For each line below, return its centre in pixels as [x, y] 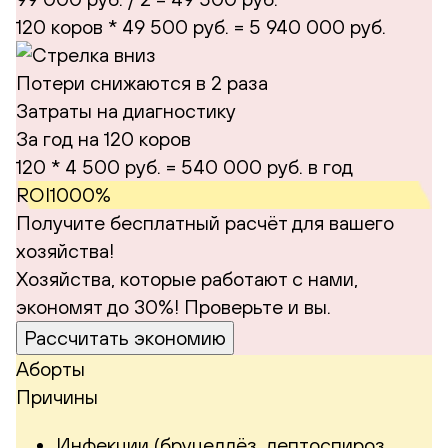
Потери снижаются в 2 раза [142, 82]
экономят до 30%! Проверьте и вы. [173, 306]
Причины [57, 396]
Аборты [50, 368]
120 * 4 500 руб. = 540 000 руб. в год [184, 166]
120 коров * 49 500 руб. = [132, 26]
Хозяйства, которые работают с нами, [187, 278]
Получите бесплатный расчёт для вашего [205, 222]
